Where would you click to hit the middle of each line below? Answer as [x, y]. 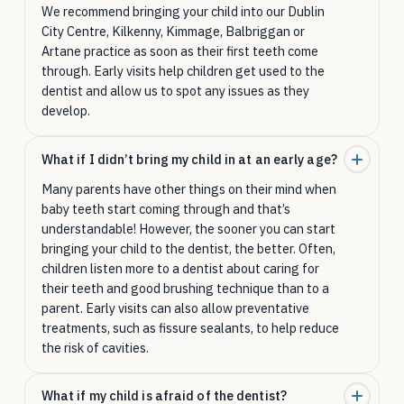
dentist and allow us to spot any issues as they [175, 91]
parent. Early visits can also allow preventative [175, 308]
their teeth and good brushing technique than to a [185, 288]
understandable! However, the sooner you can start [188, 228]
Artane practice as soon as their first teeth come [179, 51]
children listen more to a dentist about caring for [180, 268]
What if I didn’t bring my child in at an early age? [189, 159]
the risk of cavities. [95, 347]
